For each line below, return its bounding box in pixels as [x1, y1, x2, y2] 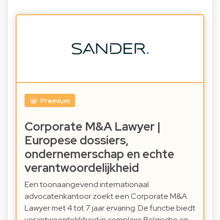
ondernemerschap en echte [25, 146, 174, 162]
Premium [40, 96, 70, 105]
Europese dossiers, [25, 132, 129, 148]
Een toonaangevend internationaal [25, 179, 149, 190]
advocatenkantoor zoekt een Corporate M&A [25, 191, 187, 201]
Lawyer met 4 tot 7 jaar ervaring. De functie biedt [25, 202, 195, 213]
